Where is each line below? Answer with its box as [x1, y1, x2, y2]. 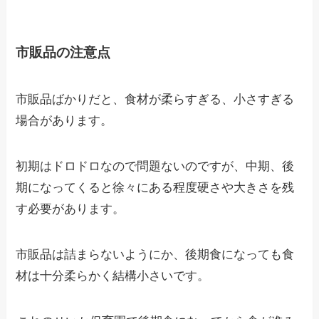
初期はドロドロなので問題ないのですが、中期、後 [16, 159, 295, 173]
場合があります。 [16, 113, 113, 127]
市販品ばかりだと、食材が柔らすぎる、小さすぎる [16, 92, 295, 106]
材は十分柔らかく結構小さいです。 [16, 268, 210, 283]
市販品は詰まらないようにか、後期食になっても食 [16, 247, 295, 261]
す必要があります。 [16, 202, 125, 216]
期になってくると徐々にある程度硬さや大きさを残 [16, 180, 295, 194]
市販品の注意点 [16, 45, 111, 61]
